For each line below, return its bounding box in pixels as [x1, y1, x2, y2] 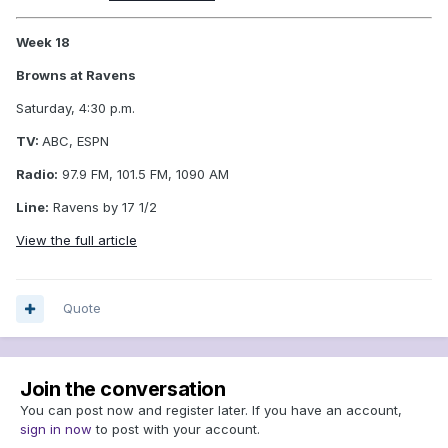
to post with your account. [92, 421, 260, 438]
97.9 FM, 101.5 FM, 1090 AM [58, 165, 229, 182]
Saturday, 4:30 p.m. [16, 99, 135, 116]
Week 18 [16, 33, 70, 50]
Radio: [16, 165, 58, 182]
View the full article [16, 231, 137, 248]
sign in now [20, 421, 92, 438]
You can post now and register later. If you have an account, [20, 402, 402, 419]
